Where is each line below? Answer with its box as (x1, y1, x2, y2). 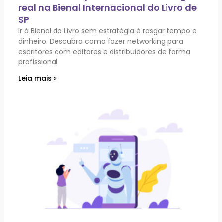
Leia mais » (18, 73, 57, 83)
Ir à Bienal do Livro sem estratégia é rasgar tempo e (18, 25, 197, 36)
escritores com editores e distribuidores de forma (18, 46, 191, 56)
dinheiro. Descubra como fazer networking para (18, 36, 184, 46)
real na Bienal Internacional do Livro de (18, 1, 197, 14)
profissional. (18, 56, 59, 67)
